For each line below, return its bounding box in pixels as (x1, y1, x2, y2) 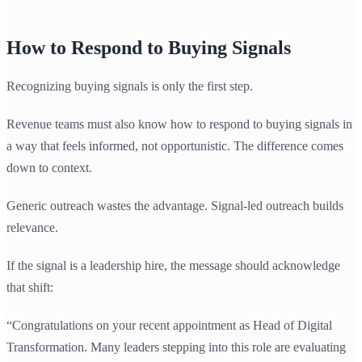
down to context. (6, 161, 92, 175)
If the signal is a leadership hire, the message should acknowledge (6, 259, 340, 273)
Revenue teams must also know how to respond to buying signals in (6, 117, 352, 132)
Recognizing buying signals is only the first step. (6, 79, 253, 94)
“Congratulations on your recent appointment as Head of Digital (6, 318, 332, 333)
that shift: (6, 280, 53, 295)
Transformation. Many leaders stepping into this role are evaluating (6, 340, 346, 355)
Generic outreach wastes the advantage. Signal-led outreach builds (6, 199, 343, 213)
